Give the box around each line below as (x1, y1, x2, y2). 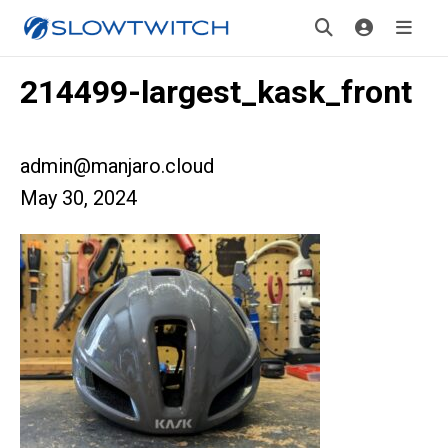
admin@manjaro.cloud (20, 154, 214, 178)
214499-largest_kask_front (20, 73, 412, 111)
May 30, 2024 (20, 186, 137, 210)
